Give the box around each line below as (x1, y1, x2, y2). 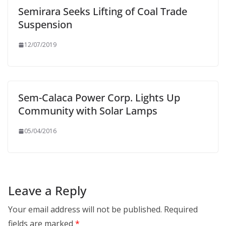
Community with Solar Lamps (18, 104, 157, 118)
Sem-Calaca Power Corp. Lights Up (18, 91, 180, 105)
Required (164, 204, 198, 215)
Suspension (18, 18, 72, 32)
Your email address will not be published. (8, 204, 162, 215)
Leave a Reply (8, 182, 86, 199)
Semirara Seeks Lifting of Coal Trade (18, 5, 187, 19)
